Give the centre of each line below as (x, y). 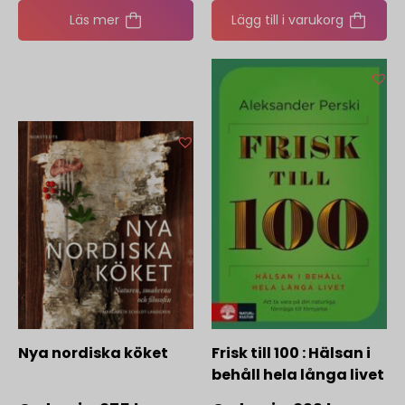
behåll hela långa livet (298, 375)
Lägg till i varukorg (287, 19)
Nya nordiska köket (93, 353)
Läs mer (94, 19)
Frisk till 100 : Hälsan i (291, 353)
